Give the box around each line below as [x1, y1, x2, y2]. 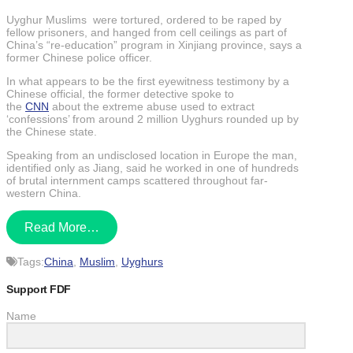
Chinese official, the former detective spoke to [6, 87, 234, 101]
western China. [6, 187, 81, 200]
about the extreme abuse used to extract [49, 100, 255, 113]
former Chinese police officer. [6, 51, 155, 65]
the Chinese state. [6, 125, 97, 139]
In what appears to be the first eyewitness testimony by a [6, 75, 289, 88]
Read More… [24, 220, 99, 234]
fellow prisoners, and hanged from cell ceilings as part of [6, 26, 287, 39]
